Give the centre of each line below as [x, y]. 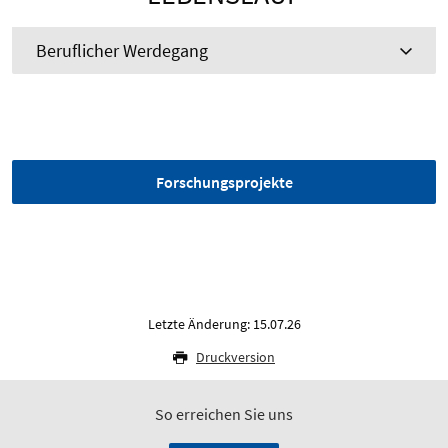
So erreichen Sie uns [224, 414]
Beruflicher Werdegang [122, 51]
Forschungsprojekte [224, 182]
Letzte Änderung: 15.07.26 [224, 324]
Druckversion [235, 357]
